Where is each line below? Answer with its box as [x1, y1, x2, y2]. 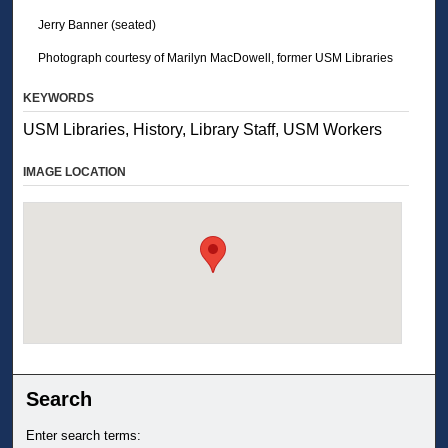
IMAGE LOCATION [23, 165, 127, 180]
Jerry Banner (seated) [37, 17, 156, 32]
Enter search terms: [26, 428, 142, 444]
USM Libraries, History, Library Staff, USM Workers [23, 121, 383, 139]
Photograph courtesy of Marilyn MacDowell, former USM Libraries [37, 51, 393, 66]
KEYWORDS [23, 91, 95, 106]
